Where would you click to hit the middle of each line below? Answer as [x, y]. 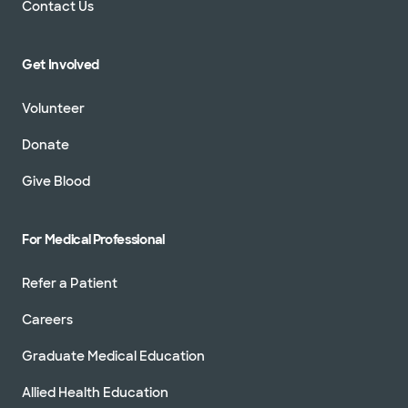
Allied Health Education [95, 392]
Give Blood [56, 181]
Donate [46, 144]
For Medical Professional [93, 239]
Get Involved [61, 64]
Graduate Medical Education [113, 356]
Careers [47, 319]
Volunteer [53, 108]
